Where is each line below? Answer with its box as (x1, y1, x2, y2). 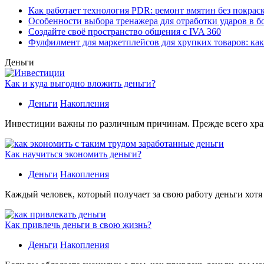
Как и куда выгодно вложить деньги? (5, 78, 156, 88)
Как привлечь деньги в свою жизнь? (5, 219, 151, 230)
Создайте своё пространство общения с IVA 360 (28, 26, 221, 37)
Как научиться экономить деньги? (5, 148, 141, 159)
